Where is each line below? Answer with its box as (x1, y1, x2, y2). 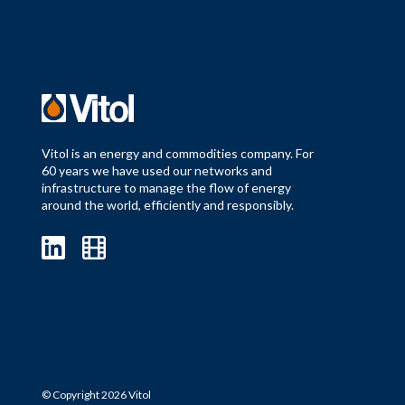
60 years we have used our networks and (41, 162, 272, 178)
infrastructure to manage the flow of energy (41, 179, 291, 195)
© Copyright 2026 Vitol (41, 388, 151, 402)
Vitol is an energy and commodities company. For (41, 145, 314, 161)
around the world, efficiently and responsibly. (41, 196, 294, 212)
